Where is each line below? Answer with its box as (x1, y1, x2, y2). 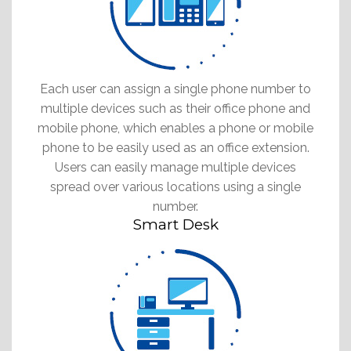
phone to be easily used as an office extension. (42, 139, 309, 155)
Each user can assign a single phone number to (40, 81, 311, 96)
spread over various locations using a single (50, 179, 301, 194)
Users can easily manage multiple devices (55, 159, 296, 175)
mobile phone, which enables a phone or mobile (38, 120, 313, 136)
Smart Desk (132, 215, 219, 233)
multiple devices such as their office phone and (41, 100, 310, 116)
